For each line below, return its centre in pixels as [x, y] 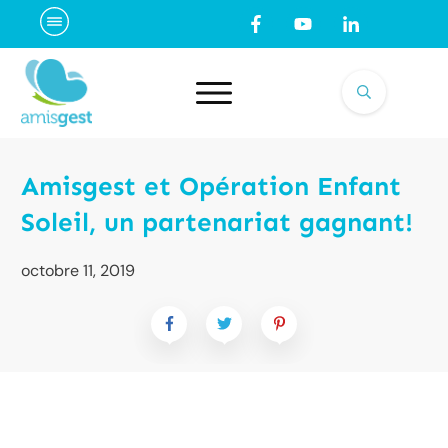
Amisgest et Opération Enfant [211, 186]
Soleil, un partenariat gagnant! [217, 222]
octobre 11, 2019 [78, 270]
